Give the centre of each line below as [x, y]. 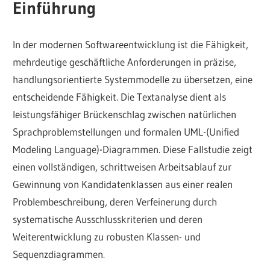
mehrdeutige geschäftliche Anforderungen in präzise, [125, 61]
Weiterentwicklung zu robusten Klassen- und [107, 236]
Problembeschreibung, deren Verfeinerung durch [115, 201]
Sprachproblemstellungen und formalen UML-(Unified [126, 131]
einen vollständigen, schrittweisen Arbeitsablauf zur [122, 166]
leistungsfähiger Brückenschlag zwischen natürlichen [125, 114]
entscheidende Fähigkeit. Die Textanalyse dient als [120, 96]
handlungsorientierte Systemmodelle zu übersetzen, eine [133, 79]
